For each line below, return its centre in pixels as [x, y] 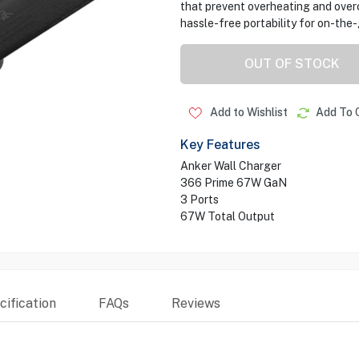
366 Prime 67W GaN [233, 183]
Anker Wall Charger [230, 166]
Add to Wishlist [247, 112]
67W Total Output [227, 216]
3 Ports [199, 200]
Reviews [196, 303]
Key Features [220, 145]
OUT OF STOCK [292, 64]
